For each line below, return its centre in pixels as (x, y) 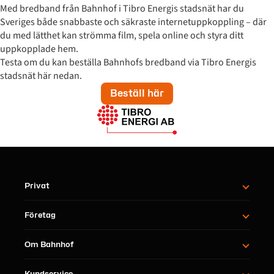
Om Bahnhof (49, 245)
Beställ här (137, 94)
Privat (37, 186)
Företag (40, 215)
